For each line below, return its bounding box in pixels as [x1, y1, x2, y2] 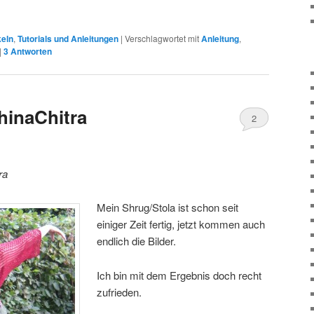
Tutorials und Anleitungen [18, 32, 118, 45]
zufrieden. [97, 284, 142, 299]
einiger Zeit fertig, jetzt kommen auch [97, 217, 266, 232]
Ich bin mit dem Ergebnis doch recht [97, 267, 262, 282]
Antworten [8, 44, 52, 57]
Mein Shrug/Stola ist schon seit [97, 200, 239, 215]
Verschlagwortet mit [125, 32, 199, 44]
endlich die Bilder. [97, 233, 177, 249]
